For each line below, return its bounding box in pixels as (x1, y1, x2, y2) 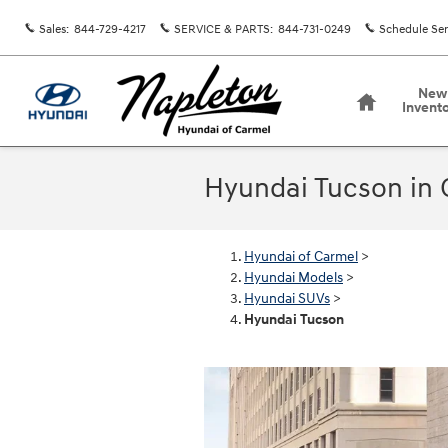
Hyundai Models (244, 269, 343, 286)
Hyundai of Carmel (244, 248, 358, 265)
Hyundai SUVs (244, 290, 330, 307)
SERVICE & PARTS (174, 22, 270, 37)
